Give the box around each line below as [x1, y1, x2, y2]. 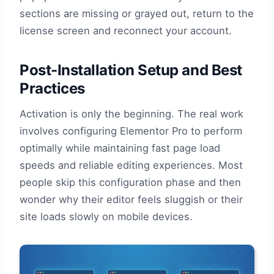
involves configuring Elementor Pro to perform [20, 125, 242, 138]
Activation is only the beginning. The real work [20, 108, 243, 120]
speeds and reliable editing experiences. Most [20, 159, 243, 172]
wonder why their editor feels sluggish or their [20, 193, 243, 206]
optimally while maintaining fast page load [20, 142, 220, 155]
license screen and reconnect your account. [20, 24, 232, 37]
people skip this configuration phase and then [20, 176, 241, 189]
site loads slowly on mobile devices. [20, 210, 193, 223]
